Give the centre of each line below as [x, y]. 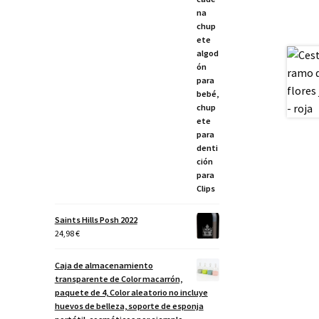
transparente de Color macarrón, [118, 278]
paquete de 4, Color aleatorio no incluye [131, 292]
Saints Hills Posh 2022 [96, 220]
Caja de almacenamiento [104, 265]
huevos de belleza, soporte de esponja [129, 305]
